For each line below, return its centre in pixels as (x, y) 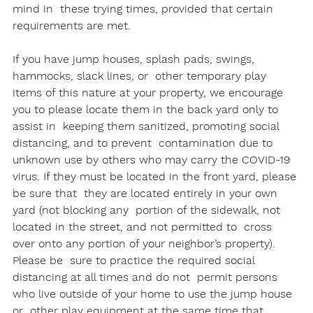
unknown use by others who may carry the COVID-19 (155, 159)
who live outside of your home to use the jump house (154, 293)
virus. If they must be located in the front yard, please (156, 176)
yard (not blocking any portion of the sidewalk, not (148, 210)
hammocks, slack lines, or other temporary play (141, 75)
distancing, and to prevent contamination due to (144, 143)
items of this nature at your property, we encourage (151, 92)
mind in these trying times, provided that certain (145, 8)
